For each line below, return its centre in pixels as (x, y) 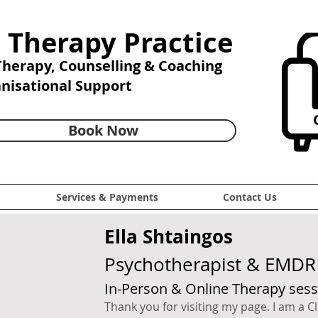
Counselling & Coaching (141, 66)
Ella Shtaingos (169, 236)
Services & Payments (107, 197)
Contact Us (250, 197)
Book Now (103, 130)
